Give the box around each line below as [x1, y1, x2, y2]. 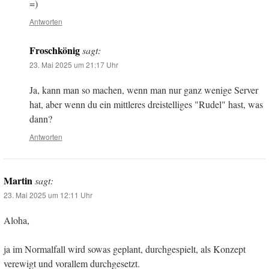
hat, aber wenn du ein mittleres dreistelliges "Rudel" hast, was [29, 98, 263, 111]
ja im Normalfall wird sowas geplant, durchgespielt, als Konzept [4, 243, 246, 256]
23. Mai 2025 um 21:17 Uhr [29, 59, 118, 70]
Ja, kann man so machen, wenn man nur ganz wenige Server [29, 83, 258, 97]
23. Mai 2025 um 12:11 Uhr [4, 190, 92, 201]
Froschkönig [29, 43, 80, 58]
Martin [4, 174, 32, 188]
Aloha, [4, 214, 29, 227]
